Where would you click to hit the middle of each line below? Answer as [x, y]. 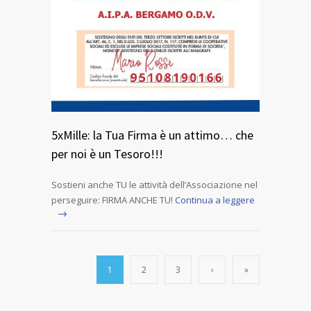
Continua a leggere [215, 200]
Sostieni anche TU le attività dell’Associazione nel [154, 185]
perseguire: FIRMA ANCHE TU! [112, 200]
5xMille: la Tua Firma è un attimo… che [152, 135]
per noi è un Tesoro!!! [107, 154]
